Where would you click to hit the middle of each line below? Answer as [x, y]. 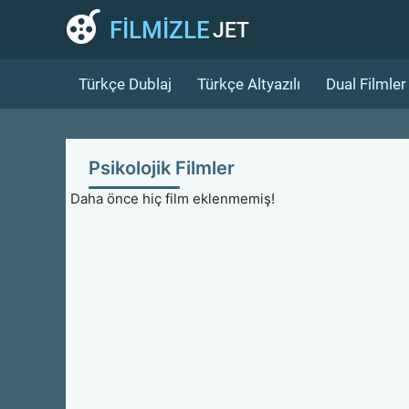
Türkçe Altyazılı [249, 84]
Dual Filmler [366, 84]
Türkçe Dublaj [125, 84]
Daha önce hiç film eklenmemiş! [173, 198]
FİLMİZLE [160, 30]
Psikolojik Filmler [162, 168]
